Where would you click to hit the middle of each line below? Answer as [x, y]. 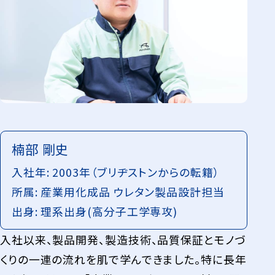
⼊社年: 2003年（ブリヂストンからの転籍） [115, 172]
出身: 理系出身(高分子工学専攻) [95, 211]
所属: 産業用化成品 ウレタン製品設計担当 [118, 191]
